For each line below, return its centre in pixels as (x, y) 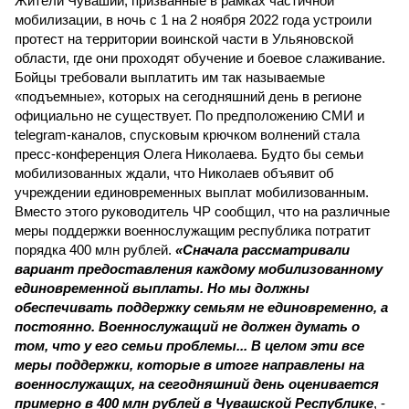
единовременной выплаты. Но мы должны (162, 288)
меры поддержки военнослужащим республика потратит (193, 231)
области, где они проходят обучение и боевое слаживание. (200, 58)
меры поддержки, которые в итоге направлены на (189, 365)
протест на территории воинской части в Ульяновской (184, 39)
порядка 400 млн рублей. (93, 250)
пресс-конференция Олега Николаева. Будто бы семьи (189, 154)
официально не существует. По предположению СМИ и (189, 115)
